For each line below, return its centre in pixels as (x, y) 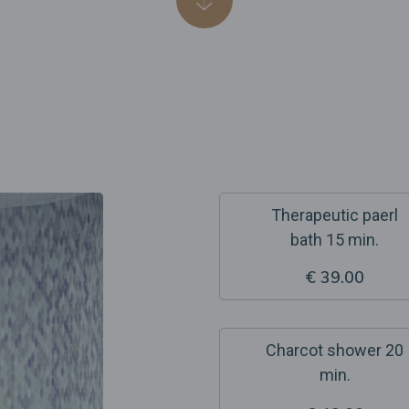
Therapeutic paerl (335, 215)
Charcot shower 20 (335, 350)
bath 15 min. (335, 240)
